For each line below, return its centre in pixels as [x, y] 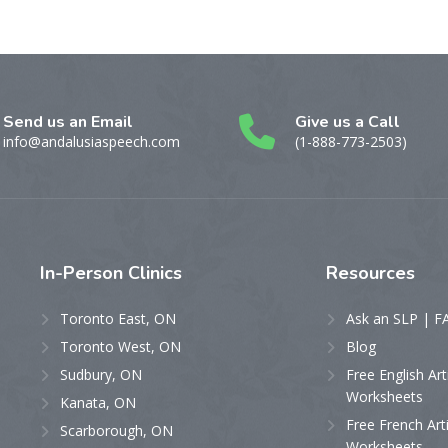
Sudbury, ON [101, 374]
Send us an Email [67, 122]
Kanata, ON [98, 402]
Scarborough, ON [116, 430]
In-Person [84, 273]
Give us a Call [347, 122]
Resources [370, 273]
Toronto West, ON [120, 346]
